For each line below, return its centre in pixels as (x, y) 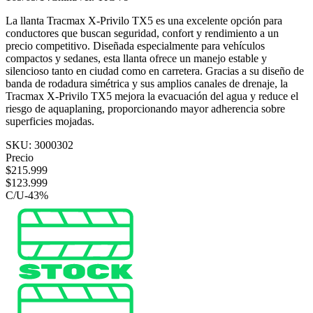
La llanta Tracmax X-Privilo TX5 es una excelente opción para (144, 20)
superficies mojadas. (50, 121)
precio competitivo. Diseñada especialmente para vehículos (135, 45)
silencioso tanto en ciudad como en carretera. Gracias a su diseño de (155, 71)
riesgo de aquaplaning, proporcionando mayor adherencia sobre (145, 108)
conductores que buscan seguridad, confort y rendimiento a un (142, 33)
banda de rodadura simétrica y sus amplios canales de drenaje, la (147, 83)
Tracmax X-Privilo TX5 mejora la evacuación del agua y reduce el (152, 96)
